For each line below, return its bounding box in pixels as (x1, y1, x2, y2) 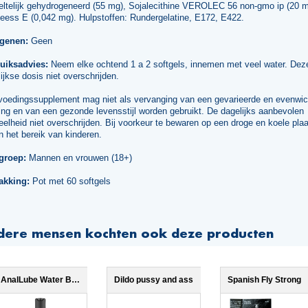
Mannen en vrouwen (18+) (26, 153, 132, 164)
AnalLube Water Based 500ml (71, 275, 80, 285)
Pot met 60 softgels (30, 176, 111, 187)
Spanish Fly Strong (228, 275, 301, 285)
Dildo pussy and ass (114, 275, 193, 285)
